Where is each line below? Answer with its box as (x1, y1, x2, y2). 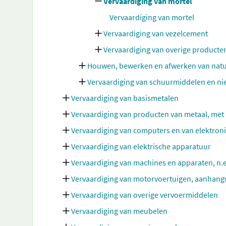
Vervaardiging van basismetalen (71, 93, 179, 103)
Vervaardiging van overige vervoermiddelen (71, 190, 218, 200)
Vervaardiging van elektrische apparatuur (71, 141, 211, 151)
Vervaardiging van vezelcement (103, 28, 208, 38)
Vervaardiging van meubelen (71, 206, 167, 216)
